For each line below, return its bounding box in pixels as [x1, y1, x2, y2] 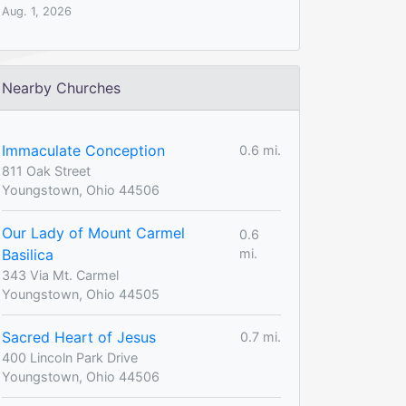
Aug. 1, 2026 [2, 4, 72, 18]
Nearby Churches [2, 78, 121, 97]
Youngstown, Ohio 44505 [2, 285, 159, 302]
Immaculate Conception [2, 140, 165, 159]
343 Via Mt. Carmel [2, 266, 119, 283]
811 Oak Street [2, 162, 91, 179]
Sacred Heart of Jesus [2, 327, 156, 346]
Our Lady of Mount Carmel [2, 223, 185, 242]
